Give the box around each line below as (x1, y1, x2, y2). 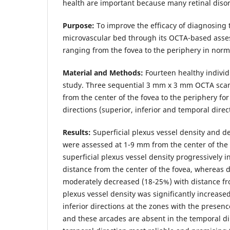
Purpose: (63, 20, 94, 30)
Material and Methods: (63, 67, 143, 78)
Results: (63, 127, 91, 137)
